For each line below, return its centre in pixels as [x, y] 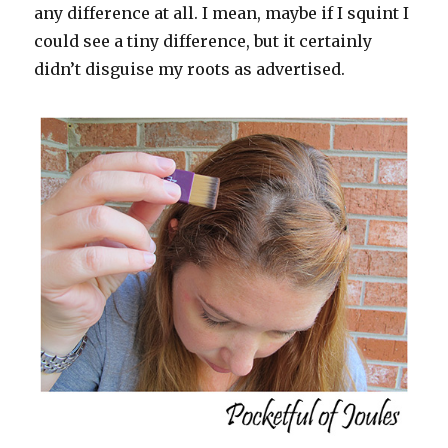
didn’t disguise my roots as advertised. [190, 69]
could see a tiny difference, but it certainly [203, 41]
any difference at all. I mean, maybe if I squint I [222, 13]
